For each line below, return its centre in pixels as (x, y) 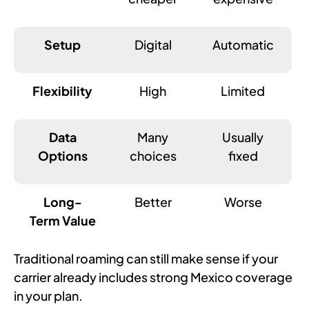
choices (153, 155)
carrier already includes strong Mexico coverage (153, 277)
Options (62, 155)
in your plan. (48, 295)
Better (153, 201)
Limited (243, 90)
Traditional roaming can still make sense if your (146, 258)
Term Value (62, 220)
